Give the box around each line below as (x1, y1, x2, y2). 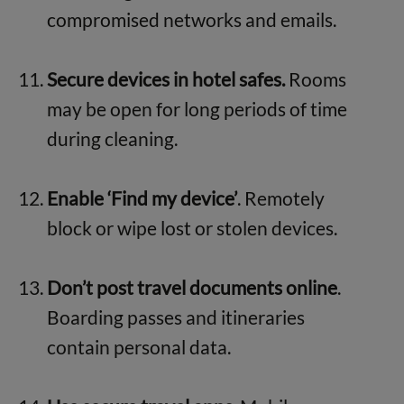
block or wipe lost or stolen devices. (46, 216, 337, 239)
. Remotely (236, 186, 325, 209)
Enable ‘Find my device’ (46, 186, 237, 209)
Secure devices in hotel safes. (46, 67, 289, 90)
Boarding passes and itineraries (46, 305, 305, 328)
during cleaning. (46, 126, 178, 150)
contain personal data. (46, 335, 231, 358)
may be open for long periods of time (46, 96, 347, 120)
